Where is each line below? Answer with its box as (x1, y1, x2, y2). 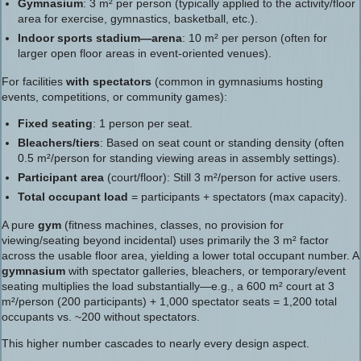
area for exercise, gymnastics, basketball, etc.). (18, 12, 258, 25)
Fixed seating (18, 117, 93, 130)
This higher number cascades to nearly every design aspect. (2, 337, 309, 350)
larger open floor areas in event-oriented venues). (18, 47, 272, 60)
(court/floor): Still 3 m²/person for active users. (104, 171, 341, 184)
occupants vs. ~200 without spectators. (2, 310, 200, 323)
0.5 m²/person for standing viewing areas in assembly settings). (18, 151, 340, 164)
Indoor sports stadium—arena (18, 31, 182, 44)
